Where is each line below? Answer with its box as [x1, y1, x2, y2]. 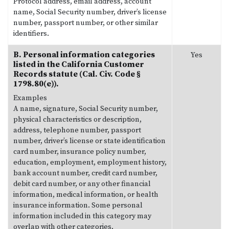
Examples [13, 93, 47, 103]
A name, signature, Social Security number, [13, 104, 158, 113]
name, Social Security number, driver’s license [13, 7, 167, 17]
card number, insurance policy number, [13, 147, 146, 156]
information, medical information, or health [13, 190, 158, 199]
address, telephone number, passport [13, 125, 141, 135]
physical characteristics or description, [13, 114, 142, 124]
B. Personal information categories [13, 49, 155, 60]
